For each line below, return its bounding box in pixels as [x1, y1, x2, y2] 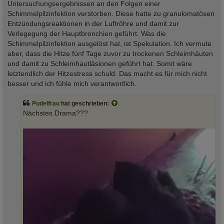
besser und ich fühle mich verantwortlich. [7, 79, 136, 88]
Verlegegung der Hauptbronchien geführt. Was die [7, 29, 166, 38]
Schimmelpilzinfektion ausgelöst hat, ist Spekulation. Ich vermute [7, 39, 211, 48]
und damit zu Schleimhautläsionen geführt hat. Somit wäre [7, 59, 192, 68]
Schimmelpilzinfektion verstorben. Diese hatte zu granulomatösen [7, 9, 214, 18]
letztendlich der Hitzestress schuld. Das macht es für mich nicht [7, 69, 207, 78]
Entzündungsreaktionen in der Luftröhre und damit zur [7, 19, 179, 28]
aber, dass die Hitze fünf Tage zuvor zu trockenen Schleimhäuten [7, 49, 213, 58]
